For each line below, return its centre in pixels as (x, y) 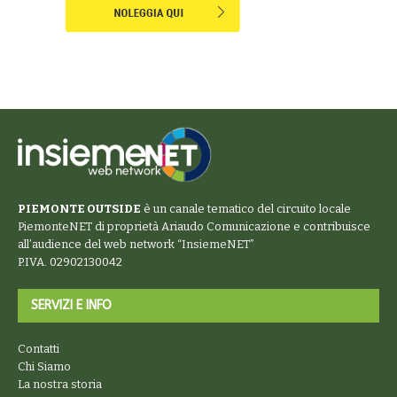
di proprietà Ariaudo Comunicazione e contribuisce (231, 227)
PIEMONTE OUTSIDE (79, 209)
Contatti (39, 349)
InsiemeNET (216, 245)
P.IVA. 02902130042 (70, 262)
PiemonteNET (55, 227)
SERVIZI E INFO (71, 306)
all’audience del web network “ (100, 245)
